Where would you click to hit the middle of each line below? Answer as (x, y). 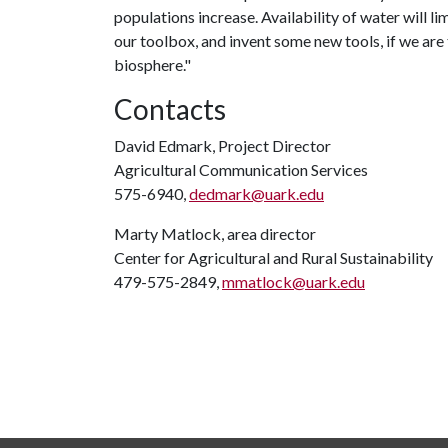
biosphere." (152, 64)
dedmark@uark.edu (256, 193)
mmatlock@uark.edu (293, 281)
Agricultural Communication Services (241, 169)
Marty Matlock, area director (215, 233)
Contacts (170, 109)
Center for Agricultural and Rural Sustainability (273, 257)
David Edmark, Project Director (222, 145)
